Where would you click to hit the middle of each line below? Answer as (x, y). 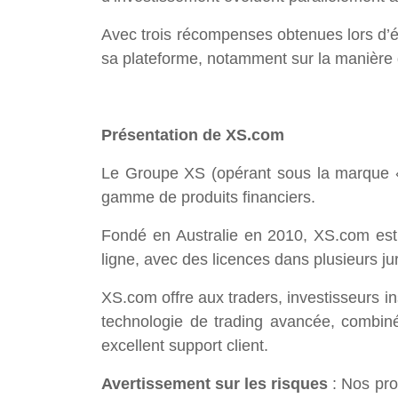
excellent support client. (185, 346)
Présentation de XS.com (193, 135)
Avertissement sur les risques (217, 384)
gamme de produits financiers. (208, 198)
